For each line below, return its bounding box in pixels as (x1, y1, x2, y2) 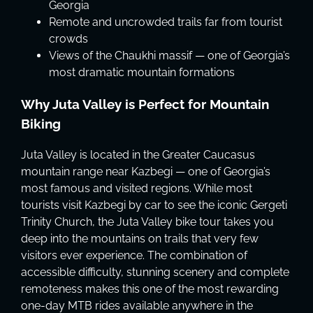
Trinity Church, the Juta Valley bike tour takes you (21, 214, 274, 228)
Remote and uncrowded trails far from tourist (49, 15, 282, 29)
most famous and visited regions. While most (21, 181, 252, 195)
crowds (49, 32, 88, 46)
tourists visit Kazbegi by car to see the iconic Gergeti (21, 198, 287, 212)
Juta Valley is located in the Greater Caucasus (21, 147, 255, 161)
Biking (21, 115, 61, 131)
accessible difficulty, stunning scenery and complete (21, 265, 289, 279)
